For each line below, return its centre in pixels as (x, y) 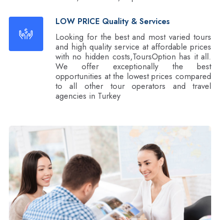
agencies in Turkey (88, 96)
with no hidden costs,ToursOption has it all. (133, 56)
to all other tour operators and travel (133, 86)
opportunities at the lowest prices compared (133, 76)
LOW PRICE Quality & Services (112, 21)
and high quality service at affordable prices (133, 47)
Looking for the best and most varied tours (133, 37)
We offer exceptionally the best (133, 66)
